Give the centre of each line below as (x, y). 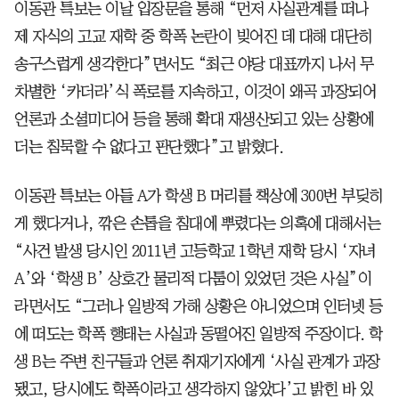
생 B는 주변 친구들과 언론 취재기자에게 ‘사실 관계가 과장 (197, 361)
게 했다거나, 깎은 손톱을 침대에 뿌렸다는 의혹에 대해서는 (197, 223)
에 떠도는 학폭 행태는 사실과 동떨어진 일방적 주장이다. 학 (199, 334)
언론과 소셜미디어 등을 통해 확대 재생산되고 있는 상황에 (194, 119)
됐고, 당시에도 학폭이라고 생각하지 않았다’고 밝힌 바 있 (194, 389)
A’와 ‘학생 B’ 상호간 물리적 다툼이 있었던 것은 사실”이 (193, 278)
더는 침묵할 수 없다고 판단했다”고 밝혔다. (149, 147)
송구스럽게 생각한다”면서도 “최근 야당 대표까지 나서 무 (194, 64)
